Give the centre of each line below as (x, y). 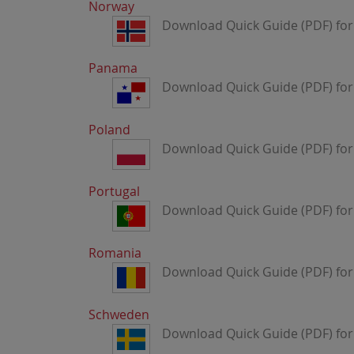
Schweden (119, 314)
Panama (113, 68)
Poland (109, 130)
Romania (115, 253)
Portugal (114, 191)
